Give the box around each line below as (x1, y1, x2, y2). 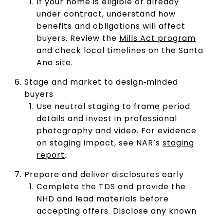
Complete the (36, 181, 99, 192)
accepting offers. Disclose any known (36, 205, 197, 217)
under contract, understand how (36, 8, 176, 19)
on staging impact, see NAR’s (36, 137, 163, 148)
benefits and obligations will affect (36, 20, 185, 32)
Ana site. (36, 56, 73, 68)
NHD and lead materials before (36, 193, 169, 204)
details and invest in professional (36, 112, 177, 124)
